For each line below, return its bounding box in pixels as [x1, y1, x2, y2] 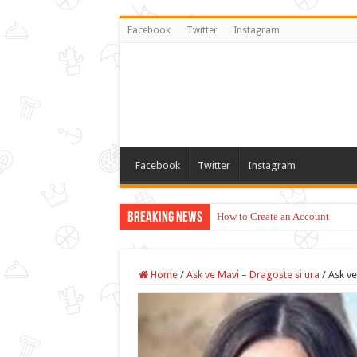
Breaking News [127, 210, 202, 226]
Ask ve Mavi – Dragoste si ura [186, 269, 320, 280]
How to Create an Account [216, 210, 329, 222]
